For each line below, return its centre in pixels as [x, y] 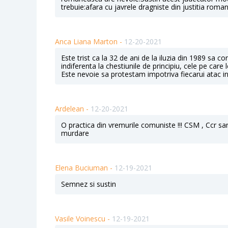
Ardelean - [73, 109]
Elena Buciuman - [85, 168]
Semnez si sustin [89, 184]
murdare [75, 133]
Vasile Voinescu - [83, 219]
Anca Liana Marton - [90, 42]
